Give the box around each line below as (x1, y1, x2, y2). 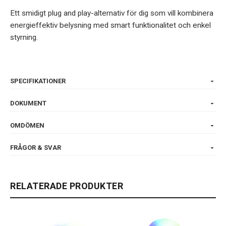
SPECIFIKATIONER (10, 77, 66, 85)
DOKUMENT (10, 99, 46, 107)
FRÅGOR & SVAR (10, 143, 61, 151)
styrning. (10, 32, 38, 42)
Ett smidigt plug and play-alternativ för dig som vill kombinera (10, 8, 213, 18)
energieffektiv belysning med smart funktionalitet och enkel (10, 20, 211, 30)
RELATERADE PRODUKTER (10, 180, 123, 191)
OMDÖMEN (10, 121, 44, 129)
